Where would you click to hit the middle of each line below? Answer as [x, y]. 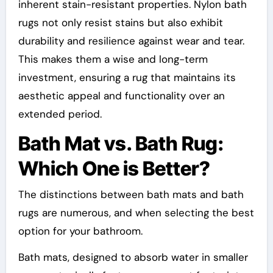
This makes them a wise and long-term [113, 59]
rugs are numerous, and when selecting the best [136, 212]
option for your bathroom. [80, 231]
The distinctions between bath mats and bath [131, 194]
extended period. [60, 114]
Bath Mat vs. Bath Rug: [121, 144]
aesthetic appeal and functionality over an [121, 96]
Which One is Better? [114, 169]
